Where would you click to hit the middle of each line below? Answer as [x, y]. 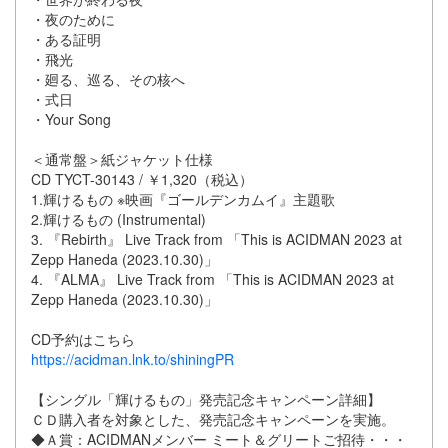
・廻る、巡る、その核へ [108, 78]
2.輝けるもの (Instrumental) [118, 218]
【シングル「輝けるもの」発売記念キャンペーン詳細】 [206, 398]
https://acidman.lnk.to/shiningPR [132, 358]
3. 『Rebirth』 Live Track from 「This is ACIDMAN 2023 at [216, 238]
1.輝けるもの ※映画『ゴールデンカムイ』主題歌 [183, 198]
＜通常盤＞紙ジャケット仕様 [122, 158]
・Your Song [71, 118]
